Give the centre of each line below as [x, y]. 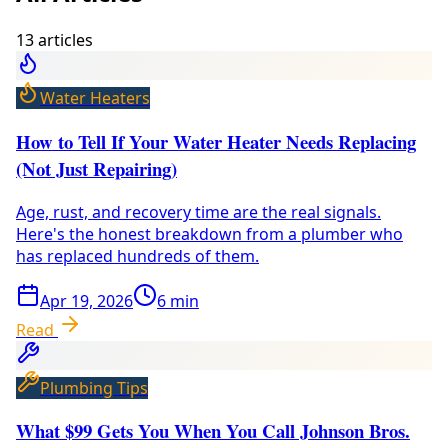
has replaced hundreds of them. [137, 255]
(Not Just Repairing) [96, 168]
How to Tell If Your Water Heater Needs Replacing [216, 141]
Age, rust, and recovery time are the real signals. [198, 211]
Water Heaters [95, 98]
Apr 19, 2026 [86, 300]
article [59, 40]
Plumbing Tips [94, 387]
